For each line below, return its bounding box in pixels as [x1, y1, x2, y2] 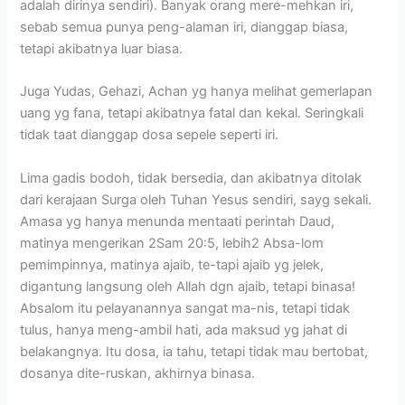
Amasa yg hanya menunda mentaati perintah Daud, [20, 212, 335, 230]
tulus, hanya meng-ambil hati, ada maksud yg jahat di [20, 321, 348, 338]
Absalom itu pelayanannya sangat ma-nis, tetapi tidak [20, 299, 351, 316]
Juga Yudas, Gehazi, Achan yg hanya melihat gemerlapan [20, 83, 373, 100]
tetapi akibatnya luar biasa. [20, 41, 184, 57]
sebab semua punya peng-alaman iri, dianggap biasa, [20, 19, 349, 35]
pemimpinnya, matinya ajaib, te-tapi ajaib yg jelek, [20, 256, 325, 273]
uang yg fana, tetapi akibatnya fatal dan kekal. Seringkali [20, 105, 364, 122]
